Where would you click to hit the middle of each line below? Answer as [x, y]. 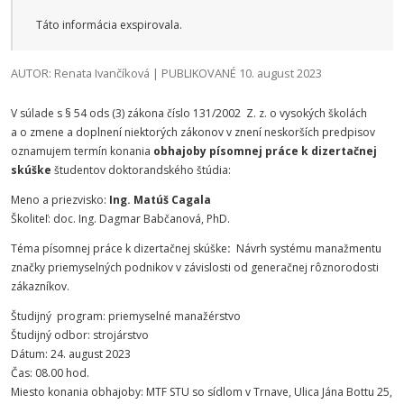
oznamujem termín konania [82, 151]
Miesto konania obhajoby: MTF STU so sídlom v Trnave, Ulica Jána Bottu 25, [202, 392]
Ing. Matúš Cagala [159, 200]
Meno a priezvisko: [59, 200]
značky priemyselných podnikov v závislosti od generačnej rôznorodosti [195, 267]
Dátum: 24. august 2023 [71, 354]
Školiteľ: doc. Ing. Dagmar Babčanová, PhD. [120, 219]
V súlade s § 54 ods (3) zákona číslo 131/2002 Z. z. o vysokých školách [189, 113]
